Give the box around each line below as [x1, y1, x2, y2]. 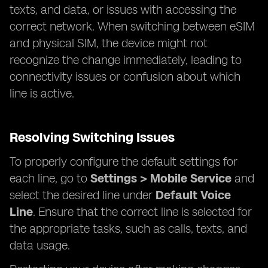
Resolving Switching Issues [10, 129, 175, 145]
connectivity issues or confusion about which [10, 69, 240, 84]
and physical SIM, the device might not [10, 36, 208, 50]
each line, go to [10, 171, 90, 185]
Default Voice [156, 188, 231, 202]
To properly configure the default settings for [10, 154, 237, 169]
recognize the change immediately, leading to [10, 53, 242, 67]
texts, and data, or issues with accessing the [10, 2, 236, 17]
